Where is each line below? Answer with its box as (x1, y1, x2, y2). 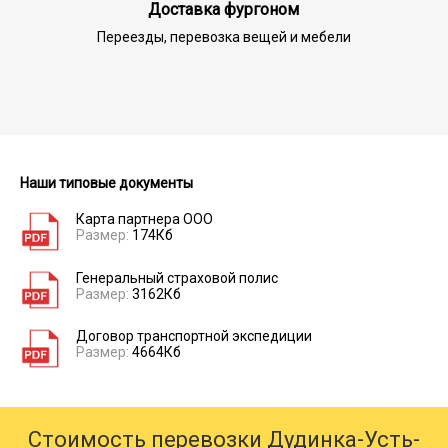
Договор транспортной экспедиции (75, 328, 312, 345)
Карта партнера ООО (75, 210, 213, 227)
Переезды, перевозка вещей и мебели (96, 28, 351, 45)
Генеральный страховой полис (75, 269, 278, 286)
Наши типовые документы (20, 174, 193, 191)
